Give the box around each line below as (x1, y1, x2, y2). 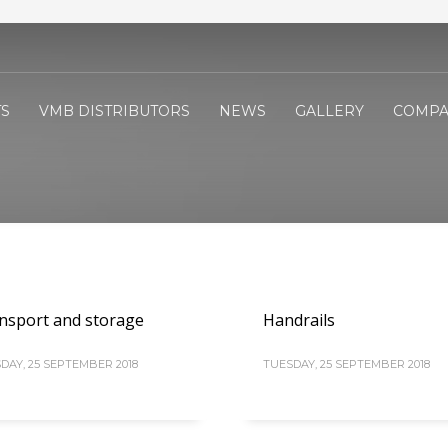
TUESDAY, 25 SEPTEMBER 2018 (263, 357, 430, 371)
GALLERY (294, 101, 364, 120)
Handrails (263, 309, 335, 331)
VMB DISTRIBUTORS (38, 101, 190, 120)
